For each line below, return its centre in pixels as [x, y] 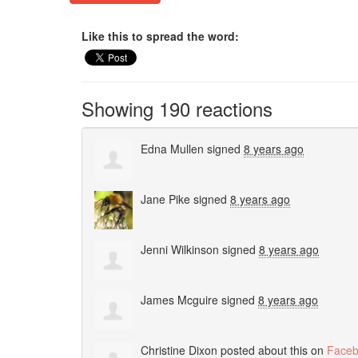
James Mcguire [179, 300]
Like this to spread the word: [160, 36]
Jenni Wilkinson [180, 250]
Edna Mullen [172, 149]
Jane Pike [165, 199]
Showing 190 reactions [177, 109]
